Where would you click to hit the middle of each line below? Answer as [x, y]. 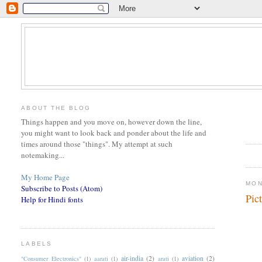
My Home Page [46, 177]
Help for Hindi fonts [52, 200]
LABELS [37, 244]
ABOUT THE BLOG [56, 108]
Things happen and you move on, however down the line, [112, 122]
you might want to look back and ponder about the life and [114, 133]
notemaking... [43, 155]
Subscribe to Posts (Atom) [62, 189]
